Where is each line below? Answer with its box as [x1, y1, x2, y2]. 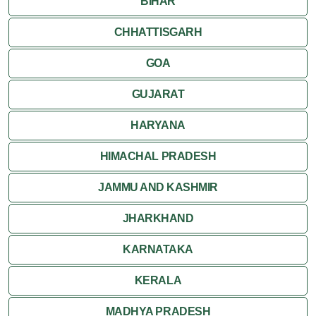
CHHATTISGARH [114, 25, 202, 38]
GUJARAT [131, 87, 185, 100]
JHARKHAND [122, 212, 194, 224]
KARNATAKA [123, 243, 193, 255]
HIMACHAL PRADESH [99, 150, 217, 162]
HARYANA [130, 119, 186, 131]
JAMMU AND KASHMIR [98, 181, 218, 193]
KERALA [134, 274, 182, 286]
